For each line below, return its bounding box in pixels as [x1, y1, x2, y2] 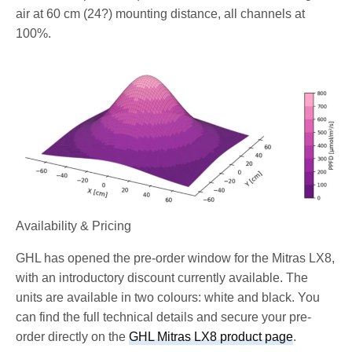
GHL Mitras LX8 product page [129, 329, 294, 343]
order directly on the [16, 329, 130, 343]
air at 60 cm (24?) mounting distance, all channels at [16, 6, 305, 20]
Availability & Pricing [16, 218, 132, 233]
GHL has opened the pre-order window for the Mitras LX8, [16, 251, 335, 265]
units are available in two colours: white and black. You [16, 290, 321, 304]
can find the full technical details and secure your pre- [16, 310, 312, 324]
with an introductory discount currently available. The [16, 270, 309, 284]
